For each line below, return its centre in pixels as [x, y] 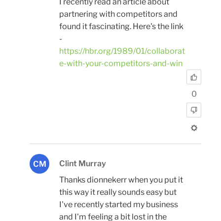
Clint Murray [83, 163]
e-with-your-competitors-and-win [121, 64]
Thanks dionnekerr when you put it [121, 180]
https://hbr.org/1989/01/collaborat [122, 51]
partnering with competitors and [118, 14]
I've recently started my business [119, 204]
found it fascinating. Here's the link [121, 27]
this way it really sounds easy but [118, 192]
